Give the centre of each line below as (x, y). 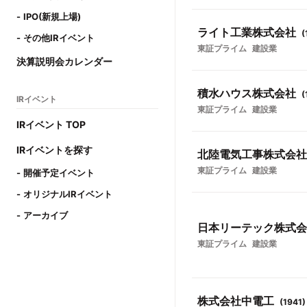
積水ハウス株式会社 (247, 93)
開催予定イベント (59, 173)
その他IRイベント (59, 38)
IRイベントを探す (54, 150)
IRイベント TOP (51, 124)
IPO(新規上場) (52, 16)
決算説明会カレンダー (64, 61)
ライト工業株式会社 (247, 32)
